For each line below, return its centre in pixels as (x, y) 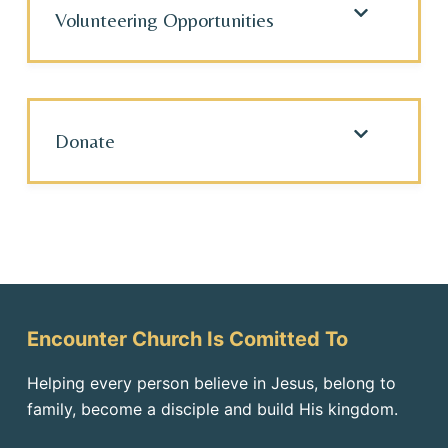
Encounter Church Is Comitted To (187, 339)
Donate (84, 140)
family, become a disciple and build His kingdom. (212, 409)
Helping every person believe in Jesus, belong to (211, 383)
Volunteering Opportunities (164, 19)
